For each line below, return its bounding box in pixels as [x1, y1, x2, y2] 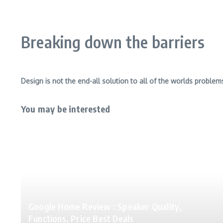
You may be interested [21, 103, 111, 114]
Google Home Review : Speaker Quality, [28, 201, 182, 212]
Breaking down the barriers [21, 32, 205, 52]
